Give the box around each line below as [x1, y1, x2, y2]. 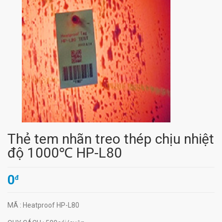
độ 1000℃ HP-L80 [7, 145, 122, 161]
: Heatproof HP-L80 [20, 201, 79, 209]
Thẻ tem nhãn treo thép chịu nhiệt [7, 131, 214, 147]
